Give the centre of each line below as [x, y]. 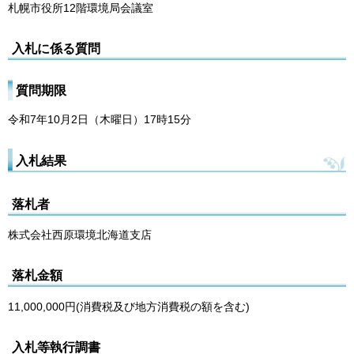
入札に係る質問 [56, 49]
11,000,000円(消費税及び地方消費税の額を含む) [129, 306]
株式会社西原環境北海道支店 [80, 234]
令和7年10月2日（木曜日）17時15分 [100, 120]
